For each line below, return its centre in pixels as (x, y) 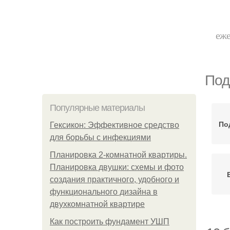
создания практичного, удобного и (114, 179)
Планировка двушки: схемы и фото (117, 167)
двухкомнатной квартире (97, 204)
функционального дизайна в (104, 192)
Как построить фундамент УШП (110, 222)
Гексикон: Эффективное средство (114, 125)
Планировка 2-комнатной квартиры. (118, 155)
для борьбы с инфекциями (100, 137)
